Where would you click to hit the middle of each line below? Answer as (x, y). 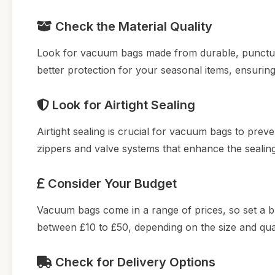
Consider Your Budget (111, 183)
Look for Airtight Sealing (122, 105)
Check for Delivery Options (134, 262)
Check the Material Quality (132, 26)
